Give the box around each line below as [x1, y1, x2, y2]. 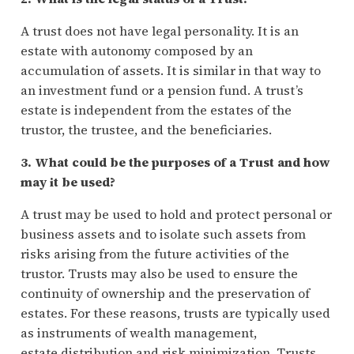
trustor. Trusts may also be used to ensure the [20, 264, 298, 282]
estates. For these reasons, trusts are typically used [20, 303, 330, 322]
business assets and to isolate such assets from [20, 224, 306, 243]
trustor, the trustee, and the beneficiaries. [20, 120, 272, 138]
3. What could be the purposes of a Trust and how [20, 153, 330, 171]
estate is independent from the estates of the [20, 100, 292, 119]
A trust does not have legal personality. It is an [20, 21, 299, 40]
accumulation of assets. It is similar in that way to [20, 61, 321, 79]
